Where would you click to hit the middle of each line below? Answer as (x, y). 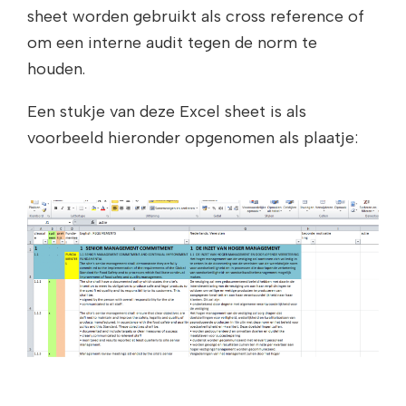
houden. (56, 69)
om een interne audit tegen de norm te (172, 43)
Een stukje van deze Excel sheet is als (167, 112)
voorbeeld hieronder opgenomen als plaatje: (193, 138)
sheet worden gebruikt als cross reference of (196, 17)
